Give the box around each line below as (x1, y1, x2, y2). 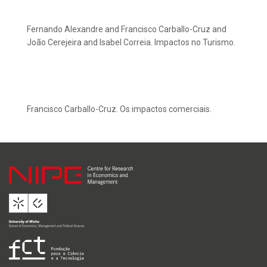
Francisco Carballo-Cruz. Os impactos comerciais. (27, 104, 212, 114)
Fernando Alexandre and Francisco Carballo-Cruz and (27, 24, 226, 35)
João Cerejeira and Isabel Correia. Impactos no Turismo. (27, 38, 235, 48)
